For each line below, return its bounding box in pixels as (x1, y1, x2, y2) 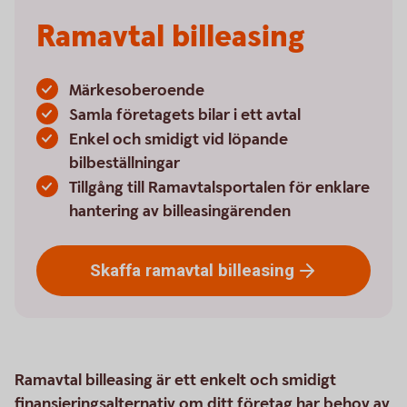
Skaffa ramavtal (89, 259, 218, 281)
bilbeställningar (69, 153, 180, 174)
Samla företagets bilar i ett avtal (69, 104, 301, 125)
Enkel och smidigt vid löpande (69, 129, 288, 150)
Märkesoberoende (69, 80, 204, 101)
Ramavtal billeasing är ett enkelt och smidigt (15, 370, 336, 391)
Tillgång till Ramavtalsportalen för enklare (69, 177, 370, 198)
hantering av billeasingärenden (69, 201, 291, 222)
